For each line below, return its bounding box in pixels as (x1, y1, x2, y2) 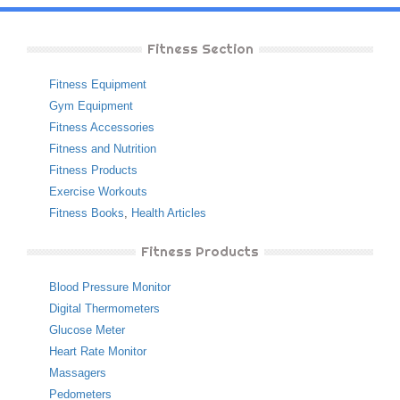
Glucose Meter (49, 323, 125, 337)
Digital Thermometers (49, 302, 160, 315)
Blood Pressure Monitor (49, 280, 171, 294)
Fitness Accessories (49, 121, 154, 134)
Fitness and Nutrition (49, 142, 156, 155)
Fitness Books (49, 206, 124, 220)
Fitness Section (146, 40, 254, 57)
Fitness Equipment (49, 78, 146, 91)
